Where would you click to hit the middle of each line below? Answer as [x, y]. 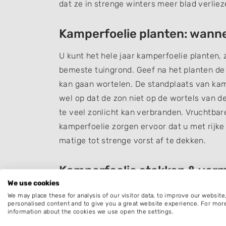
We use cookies [34, 183]
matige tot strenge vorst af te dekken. [133, 140]
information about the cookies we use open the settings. [91, 212]
